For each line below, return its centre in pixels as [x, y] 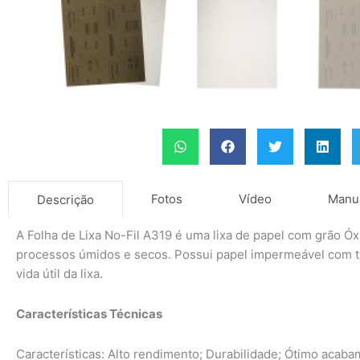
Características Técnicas [89, 313]
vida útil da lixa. [59, 273]
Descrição [65, 199]
